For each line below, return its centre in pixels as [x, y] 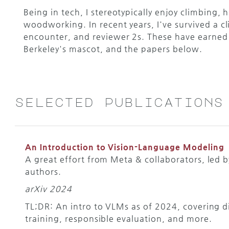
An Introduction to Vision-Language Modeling [125, 147]
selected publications [119, 101]
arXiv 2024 [49, 189]
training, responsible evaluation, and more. [119, 218]
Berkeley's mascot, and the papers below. [113, 49]
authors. [43, 171]
